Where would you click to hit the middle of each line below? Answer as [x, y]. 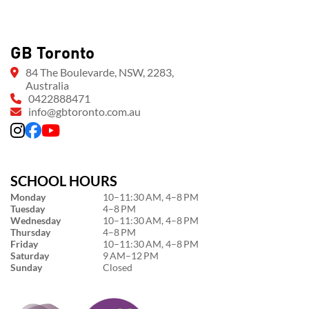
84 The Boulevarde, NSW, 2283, [100, 72]
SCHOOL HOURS [64, 181]
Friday [24, 244]
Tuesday [28, 209]
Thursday [30, 232]
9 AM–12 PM [131, 256]
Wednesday [36, 220]
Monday [28, 197]
